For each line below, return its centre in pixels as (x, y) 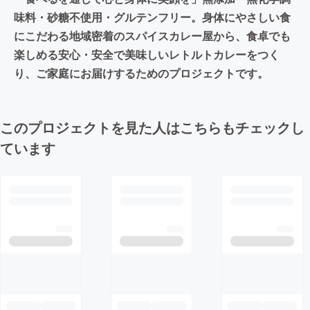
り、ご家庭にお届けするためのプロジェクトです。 (141, 73)
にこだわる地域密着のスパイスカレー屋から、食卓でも (152, 35)
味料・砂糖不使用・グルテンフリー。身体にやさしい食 (152, 17)
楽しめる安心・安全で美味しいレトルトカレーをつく (147, 54)
